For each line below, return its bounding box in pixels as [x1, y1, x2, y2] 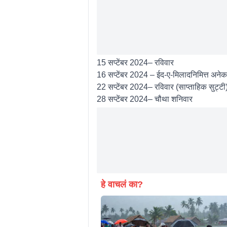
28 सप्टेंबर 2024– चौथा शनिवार [96, 94, 193, 103]
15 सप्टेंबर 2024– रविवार [96, 58, 174, 67]
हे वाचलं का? [100, 179, 143, 190]
